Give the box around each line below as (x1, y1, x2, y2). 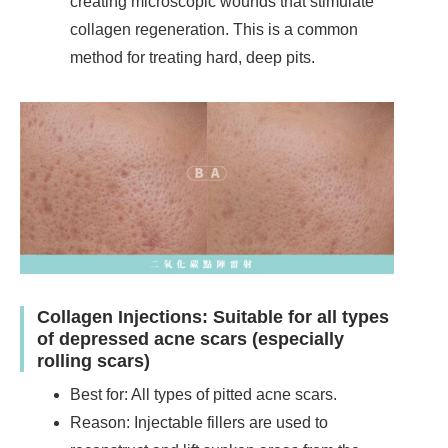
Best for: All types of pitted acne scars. (70, 386, 337, 404)
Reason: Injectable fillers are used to (70, 414, 328, 432)
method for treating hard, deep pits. (70, 49, 319, 67)
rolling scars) (36, 349, 150, 371)
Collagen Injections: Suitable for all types (36, 305, 389, 327)
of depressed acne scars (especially (36, 327, 344, 349)
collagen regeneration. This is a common (70, 21, 358, 39)
